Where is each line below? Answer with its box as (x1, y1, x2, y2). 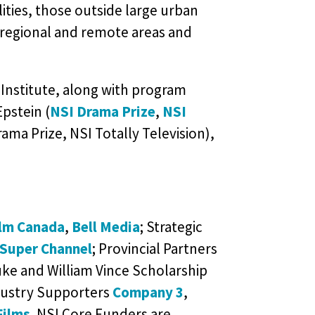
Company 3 (112, 283, 184, 302)
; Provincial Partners (91, 239, 217, 258)
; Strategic (139, 217, 202, 236)
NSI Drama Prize (49, 102, 155, 121)
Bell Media (71, 217, 140, 236)
